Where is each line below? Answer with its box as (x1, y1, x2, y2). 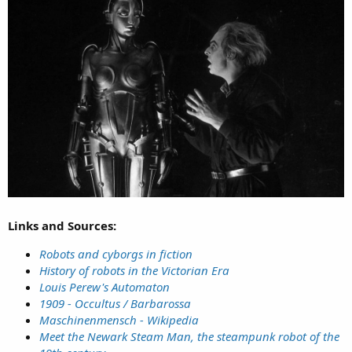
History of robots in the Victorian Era (39, 262, 229, 279)
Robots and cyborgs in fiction (39, 246, 192, 262)
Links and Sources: (8, 218, 116, 234)
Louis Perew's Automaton (39, 279, 170, 295)
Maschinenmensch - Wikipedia (39, 312, 199, 328)
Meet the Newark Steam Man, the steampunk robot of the (39, 328, 339, 345)
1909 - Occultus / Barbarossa (39, 295, 191, 312)
